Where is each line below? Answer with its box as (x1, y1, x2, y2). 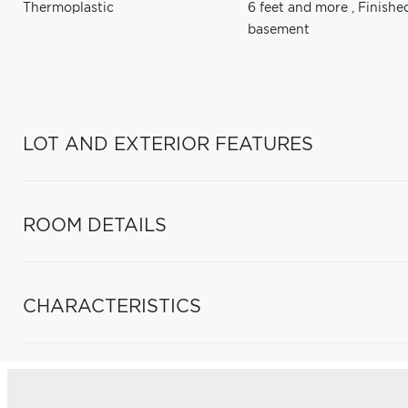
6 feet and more (248, 2, 352, 15)
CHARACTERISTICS (23, 298, 201, 316)
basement (248, 24, 311, 36)
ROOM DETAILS (23, 217, 167, 235)
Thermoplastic (23, 2, 114, 15)
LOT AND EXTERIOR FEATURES (23, 136, 313, 154)
